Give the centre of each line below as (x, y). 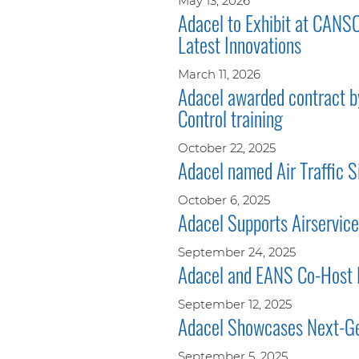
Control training (230, 118)
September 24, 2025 (237, 252)
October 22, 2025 (227, 147)
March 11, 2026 (219, 74)
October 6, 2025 (224, 200)
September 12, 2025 (235, 304)
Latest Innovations (240, 44)
